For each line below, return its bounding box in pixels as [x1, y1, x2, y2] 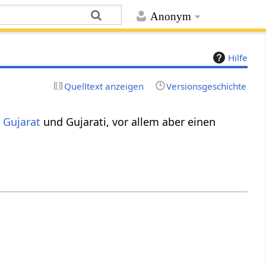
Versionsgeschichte [166, 80, 246, 92]
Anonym [150, 10, 191, 23]
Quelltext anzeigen [64, 80, 144, 92]
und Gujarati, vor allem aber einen [40, 114, 216, 129]
